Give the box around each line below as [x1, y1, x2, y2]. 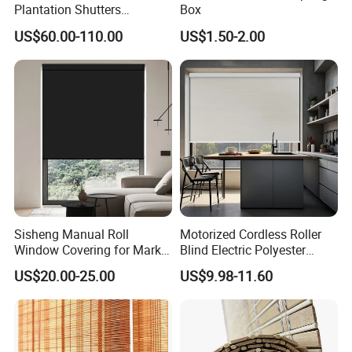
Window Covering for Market [14, 240, 172, 258]
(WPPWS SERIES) [14, 16, 113, 35]
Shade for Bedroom [179, 256, 288, 274]
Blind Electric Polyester [179, 240, 306, 258]
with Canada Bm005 [14, 256, 128, 274]
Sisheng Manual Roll [14, 225, 130, 243]
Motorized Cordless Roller [179, 225, 321, 243]
